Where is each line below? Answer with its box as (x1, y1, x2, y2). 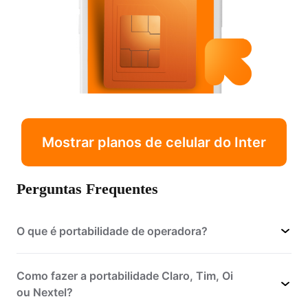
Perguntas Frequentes (16, 179, 158, 197)
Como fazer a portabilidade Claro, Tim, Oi (16, 268, 233, 283)
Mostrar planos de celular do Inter (42, 133, 266, 151)
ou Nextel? (16, 285, 73, 299)
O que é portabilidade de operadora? (16, 223, 208, 238)
